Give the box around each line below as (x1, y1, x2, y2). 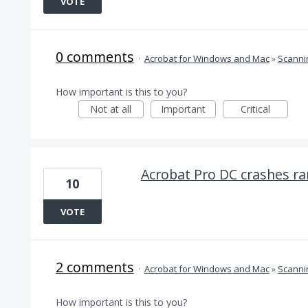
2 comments (55, 258, 134, 276)
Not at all (90, 102, 132, 115)
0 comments (55, 47, 134, 66)
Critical (240, 102, 270, 115)
